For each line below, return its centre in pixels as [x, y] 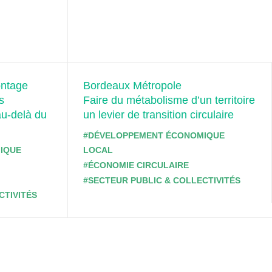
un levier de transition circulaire [159, 114]
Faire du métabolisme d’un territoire [169, 100]
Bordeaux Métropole [133, 85]
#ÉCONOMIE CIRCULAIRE [136, 165]
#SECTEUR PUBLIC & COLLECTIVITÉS [162, 180]
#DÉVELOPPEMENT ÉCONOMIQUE [154, 135]
